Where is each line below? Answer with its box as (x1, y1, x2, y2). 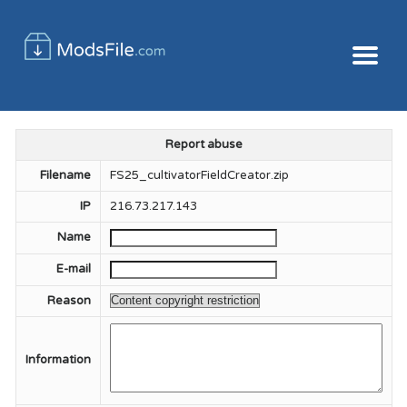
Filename (39, 168, 91, 183)
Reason (46, 293, 91, 308)
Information (25, 352, 91, 367)
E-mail (55, 262, 91, 276)
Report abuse (164, 137, 243, 152)
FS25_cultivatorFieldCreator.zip (109, 168, 289, 183)
